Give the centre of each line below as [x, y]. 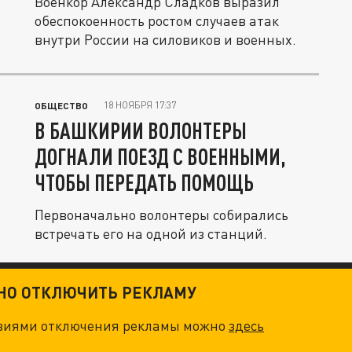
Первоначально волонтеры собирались [161, 214]
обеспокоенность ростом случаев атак [157, 20]
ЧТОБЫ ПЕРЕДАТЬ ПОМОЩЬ [144, 182]
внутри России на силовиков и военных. [165, 39]
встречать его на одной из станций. [151, 233]
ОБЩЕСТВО [61, 105]
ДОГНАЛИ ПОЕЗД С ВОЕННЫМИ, [160, 156]
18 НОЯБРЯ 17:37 [140, 105]
